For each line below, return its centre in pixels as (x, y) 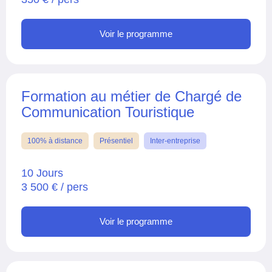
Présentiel (116, 141)
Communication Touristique (108, 112)
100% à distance (55, 141)
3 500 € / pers (55, 187)
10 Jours (42, 173)
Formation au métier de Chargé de (131, 96)
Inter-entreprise (175, 141)
